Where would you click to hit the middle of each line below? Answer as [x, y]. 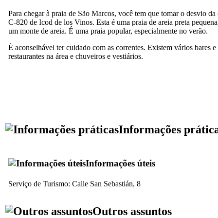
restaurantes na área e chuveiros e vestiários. [76, 56]
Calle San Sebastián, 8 [106, 183]
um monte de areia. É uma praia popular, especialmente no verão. [108, 31]
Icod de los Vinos [66, 22]
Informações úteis [120, 163]
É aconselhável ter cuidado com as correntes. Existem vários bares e [112, 47]
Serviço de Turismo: [40, 183]
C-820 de [24, 22]
